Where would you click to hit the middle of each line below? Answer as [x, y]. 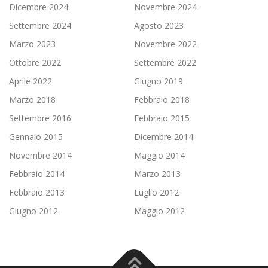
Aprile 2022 [31, 81]
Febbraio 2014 [37, 174]
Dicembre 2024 [39, 7]
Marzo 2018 [32, 100]
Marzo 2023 [32, 44]
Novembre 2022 [165, 44]
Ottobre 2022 [35, 63]
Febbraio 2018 [162, 100]
